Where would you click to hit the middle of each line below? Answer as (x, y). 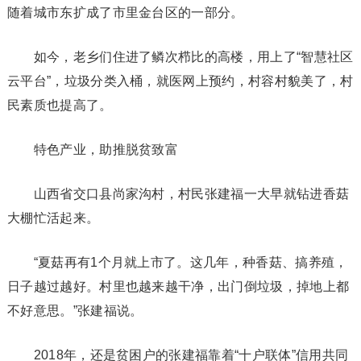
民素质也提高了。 (60, 105)
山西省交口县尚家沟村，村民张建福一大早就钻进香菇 (178, 194)
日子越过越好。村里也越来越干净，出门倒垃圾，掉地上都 (178, 286)
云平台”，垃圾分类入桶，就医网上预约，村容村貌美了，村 (180, 81)
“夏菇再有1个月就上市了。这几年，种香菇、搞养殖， (177, 262)
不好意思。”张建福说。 (75, 311)
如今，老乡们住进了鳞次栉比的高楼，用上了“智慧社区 (180, 57)
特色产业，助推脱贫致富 (93, 149)
